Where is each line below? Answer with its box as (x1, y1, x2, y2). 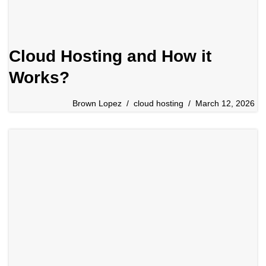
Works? (9, 68, 69, 87)
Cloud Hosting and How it (9, 47, 211, 66)
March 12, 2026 (195, 99, 255, 109)
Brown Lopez (72, 99, 122, 109)
